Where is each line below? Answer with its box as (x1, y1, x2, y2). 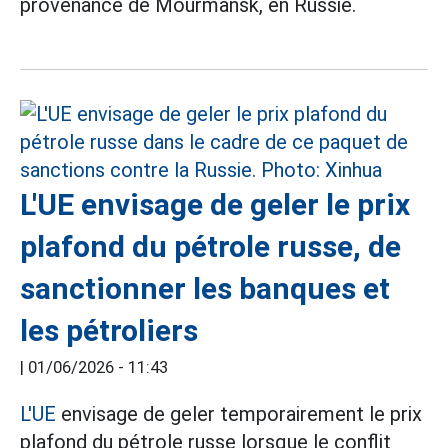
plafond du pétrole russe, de (20, 229, 401, 264)
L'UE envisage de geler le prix (20, 187, 410, 222)
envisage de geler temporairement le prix (56, 402, 422, 426)
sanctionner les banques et (20, 271, 390, 306)
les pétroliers (20, 313, 198, 348)
